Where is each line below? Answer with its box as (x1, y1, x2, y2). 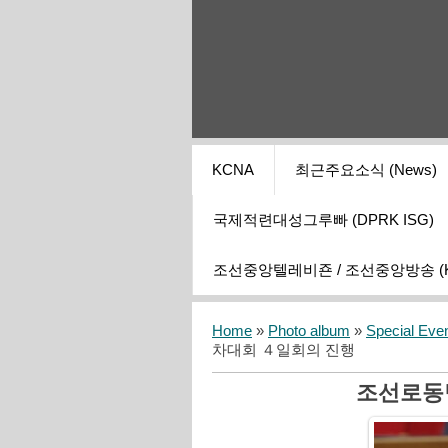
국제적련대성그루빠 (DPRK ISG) (213, 212, 434, 229)
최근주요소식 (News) (295, 162, 437, 179)
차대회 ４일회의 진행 (212, 342, 355, 359)
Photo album (268, 323, 350, 340)
